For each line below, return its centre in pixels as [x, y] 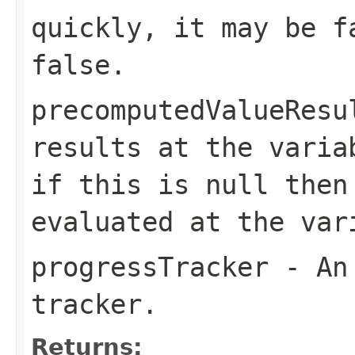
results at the [150, 147]
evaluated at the [166, 221]
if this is [118, 184]
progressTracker [150, 267]
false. [78, 65]
